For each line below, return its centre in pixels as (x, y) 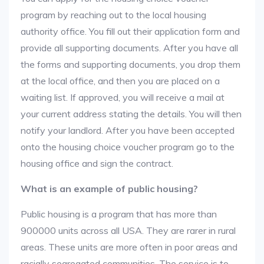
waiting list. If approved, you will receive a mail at (123, 97)
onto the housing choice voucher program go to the (128, 147)
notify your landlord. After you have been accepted (128, 130)
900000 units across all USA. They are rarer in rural (128, 230)
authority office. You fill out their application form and (130, 31)
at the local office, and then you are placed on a (120, 81)
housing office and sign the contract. (97, 163)
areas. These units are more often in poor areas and (129, 247)
